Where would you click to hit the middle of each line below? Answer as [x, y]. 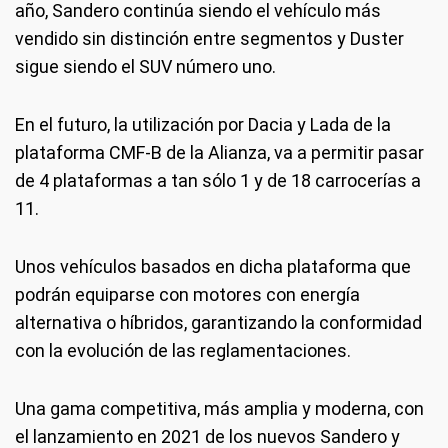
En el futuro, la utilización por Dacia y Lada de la [203, 124]
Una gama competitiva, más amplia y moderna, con [219, 408]
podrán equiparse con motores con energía [187, 294]
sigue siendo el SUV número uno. [145, 66]
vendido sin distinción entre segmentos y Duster [209, 38]
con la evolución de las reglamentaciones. [183, 350]
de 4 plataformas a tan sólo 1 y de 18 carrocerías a [218, 180]
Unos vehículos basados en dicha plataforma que [213, 266]
